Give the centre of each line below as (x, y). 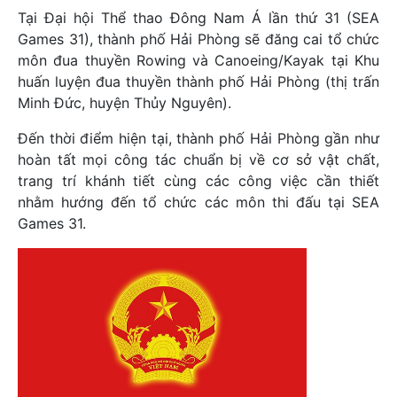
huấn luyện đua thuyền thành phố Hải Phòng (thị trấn (198, 82)
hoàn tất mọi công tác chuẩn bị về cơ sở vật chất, (198, 160)
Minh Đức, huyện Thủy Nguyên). (125, 103)
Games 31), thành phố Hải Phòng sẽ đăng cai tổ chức (198, 39)
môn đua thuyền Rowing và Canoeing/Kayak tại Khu (198, 60)
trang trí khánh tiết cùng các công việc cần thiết (198, 181)
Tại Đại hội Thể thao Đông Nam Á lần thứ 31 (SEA (198, 18)
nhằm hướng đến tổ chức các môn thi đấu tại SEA (198, 202)
